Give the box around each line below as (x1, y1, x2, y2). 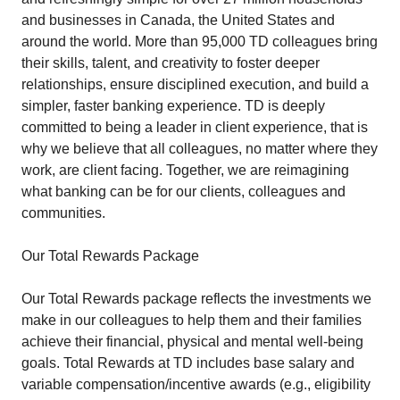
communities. (21, 205, 105, 221)
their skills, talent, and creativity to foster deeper (21, 55, 320, 71)
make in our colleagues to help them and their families (21, 312, 362, 328)
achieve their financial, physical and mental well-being (21, 334, 363, 349)
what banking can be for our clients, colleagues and (21, 184, 346, 199)
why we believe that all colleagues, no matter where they (21, 141, 378, 156)
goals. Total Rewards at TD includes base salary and (21, 355, 354, 371)
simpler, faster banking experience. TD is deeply (21, 98, 325, 113)
